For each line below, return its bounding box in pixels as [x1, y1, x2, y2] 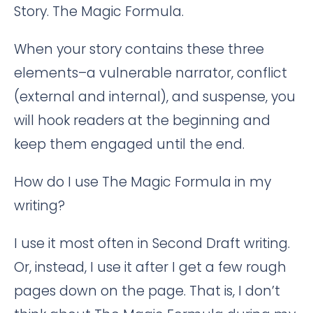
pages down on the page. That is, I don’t [14, 281, 280, 300]
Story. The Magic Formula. [14, 1, 184, 21]
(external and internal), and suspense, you [14, 87, 296, 106]
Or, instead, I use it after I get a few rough [14, 257, 286, 277]
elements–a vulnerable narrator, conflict [14, 63, 287, 82]
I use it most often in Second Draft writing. [14, 233, 290, 253]
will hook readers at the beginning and [14, 110, 270, 130]
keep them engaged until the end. [14, 134, 245, 154]
